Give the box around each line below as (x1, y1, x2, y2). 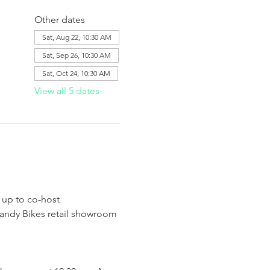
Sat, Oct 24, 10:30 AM (42, 69, 110, 78)
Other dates (34, 14, 85, 25)
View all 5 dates (34, 85, 99, 96)
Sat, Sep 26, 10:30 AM (42, 51, 111, 60)
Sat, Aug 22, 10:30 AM (42, 33, 111, 42)
